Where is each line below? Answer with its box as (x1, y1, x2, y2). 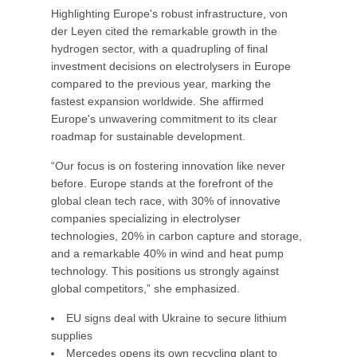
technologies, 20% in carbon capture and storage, (51, 229, 302, 242)
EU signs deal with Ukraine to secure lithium (66, 312, 287, 324)
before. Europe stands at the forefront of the (51, 177, 273, 190)
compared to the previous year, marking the (51, 77, 271, 90)
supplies (51, 329, 92, 342)
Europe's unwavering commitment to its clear (51, 112, 277, 125)
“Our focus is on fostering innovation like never (51, 159, 285, 172)
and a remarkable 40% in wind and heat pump (51, 247, 284, 260)
